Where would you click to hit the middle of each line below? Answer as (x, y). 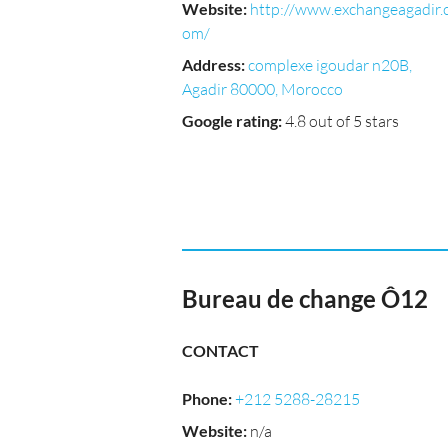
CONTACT (220, 350)
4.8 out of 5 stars (342, 121)
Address (211, 64)
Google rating (230, 120)
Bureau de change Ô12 (305, 298)
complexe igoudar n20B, (330, 65)
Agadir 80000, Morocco (262, 89)
